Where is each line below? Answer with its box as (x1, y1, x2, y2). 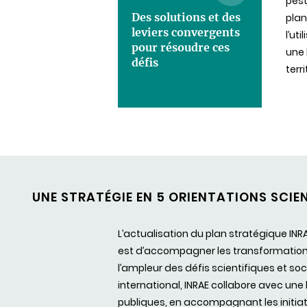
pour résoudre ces (132, 40, 230, 54)
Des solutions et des (132, 10, 241, 24)
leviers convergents (132, 25, 240, 39)
